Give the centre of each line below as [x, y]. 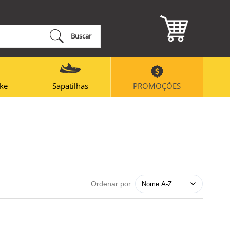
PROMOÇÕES [157, 85]
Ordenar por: [112, 184]
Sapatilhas [70, 85]
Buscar [81, 36]
